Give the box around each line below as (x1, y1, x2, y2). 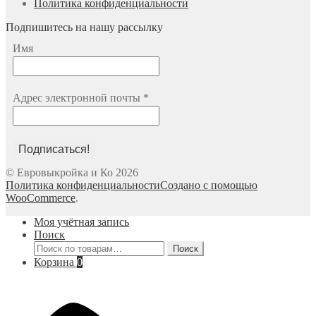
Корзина (34, 255, 77, 268)
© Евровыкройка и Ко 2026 (6, 166, 138, 178)
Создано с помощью (160, 178, 257, 191)
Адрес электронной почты (13, 91, 143, 104)
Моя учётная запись (34, 215, 129, 228)
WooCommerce (6, 191, 75, 204)
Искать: (33, 240, 70, 253)
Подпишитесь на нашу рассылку (6, 20, 163, 33)
